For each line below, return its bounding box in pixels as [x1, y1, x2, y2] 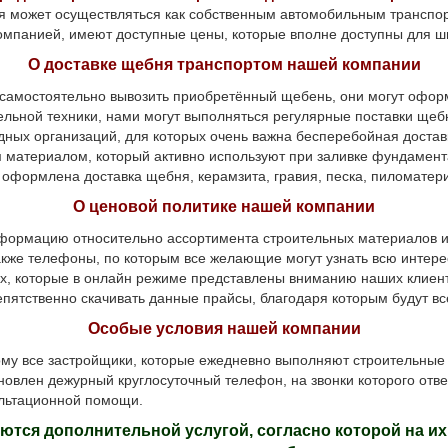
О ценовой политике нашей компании [73, 197, 375, 215]
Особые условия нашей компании [87, 319, 361, 337]
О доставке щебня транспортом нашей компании [27, 55, 421, 73]
